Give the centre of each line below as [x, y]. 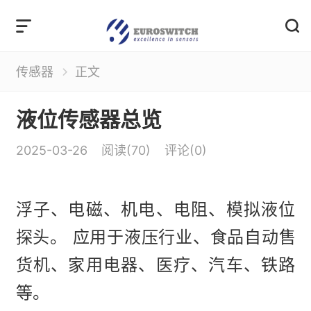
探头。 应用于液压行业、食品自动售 [104, 158]
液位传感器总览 [59, 79]
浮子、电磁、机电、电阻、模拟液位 [104, 140]
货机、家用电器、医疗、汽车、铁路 [104, 176]
